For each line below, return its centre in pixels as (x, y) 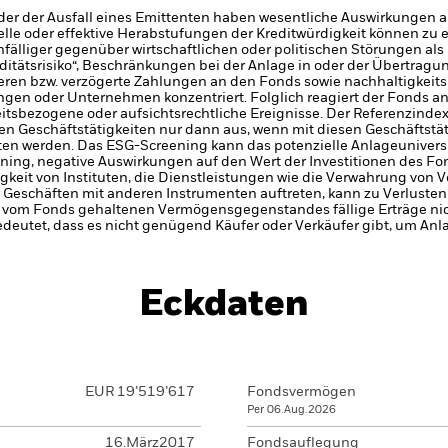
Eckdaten (224, 305)
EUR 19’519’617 (139, 392)
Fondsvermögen (301, 392)
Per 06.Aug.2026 (291, 409)
